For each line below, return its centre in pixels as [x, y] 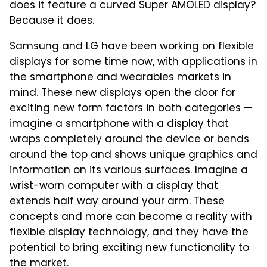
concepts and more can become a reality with [131, 218]
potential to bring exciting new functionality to [129, 249]
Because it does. [52, 21]
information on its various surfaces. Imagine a [129, 171]
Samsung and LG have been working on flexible [132, 47]
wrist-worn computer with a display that [114, 187]
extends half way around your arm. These [117, 202]
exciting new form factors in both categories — [131, 109]
